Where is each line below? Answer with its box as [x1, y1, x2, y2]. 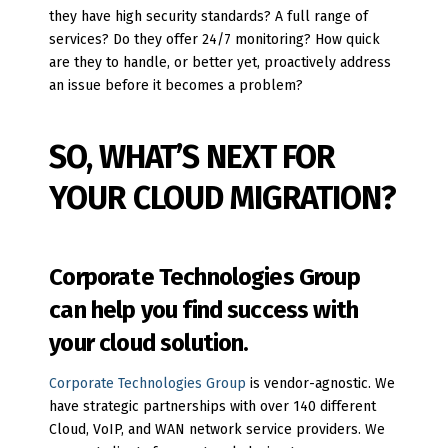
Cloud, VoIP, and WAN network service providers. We [49, 421, 386, 439]
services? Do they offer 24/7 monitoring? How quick [49, 31, 381, 49]
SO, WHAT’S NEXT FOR [49, 138, 336, 177]
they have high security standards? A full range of [49, 8, 369, 26]
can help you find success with [49, 296, 359, 325]
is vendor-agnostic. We [246, 375, 396, 393]
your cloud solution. [49, 329, 249, 358]
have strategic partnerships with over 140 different [49, 398, 377, 416]
